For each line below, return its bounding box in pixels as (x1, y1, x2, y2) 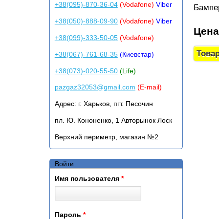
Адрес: (54, 100, 76, 108)
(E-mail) (137, 83, 162, 91)
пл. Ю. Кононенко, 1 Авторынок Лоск (54, 116, 172, 125)
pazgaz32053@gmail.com (54, 83, 135, 91)
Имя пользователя (54, 175, 121, 183)
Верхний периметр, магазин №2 (54, 133, 158, 141)
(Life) (117, 66, 136, 75)
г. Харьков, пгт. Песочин (76, 100, 153, 108)
